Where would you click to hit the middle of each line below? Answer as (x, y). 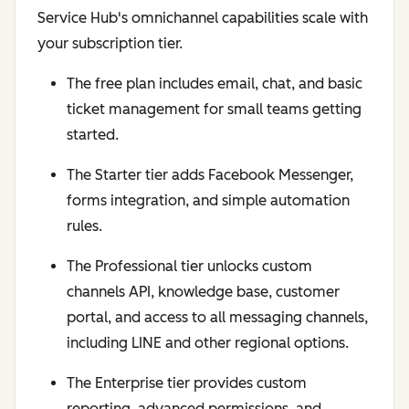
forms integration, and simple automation (208, 201)
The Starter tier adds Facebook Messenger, (210, 175)
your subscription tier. (110, 44)
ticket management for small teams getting (214, 110)
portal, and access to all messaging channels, (217, 318)
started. (93, 135)
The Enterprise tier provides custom (187, 383)
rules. (84, 226)
